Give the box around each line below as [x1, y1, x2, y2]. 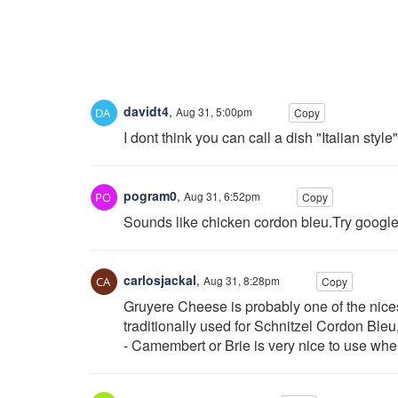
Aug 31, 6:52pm [184, 187, 260, 203]
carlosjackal [120, 270, 196, 289]
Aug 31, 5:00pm [176, 103, 252, 119]
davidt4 [120, 101, 169, 120]
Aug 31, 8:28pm [203, 272, 280, 288]
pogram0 [120, 186, 177, 204]
